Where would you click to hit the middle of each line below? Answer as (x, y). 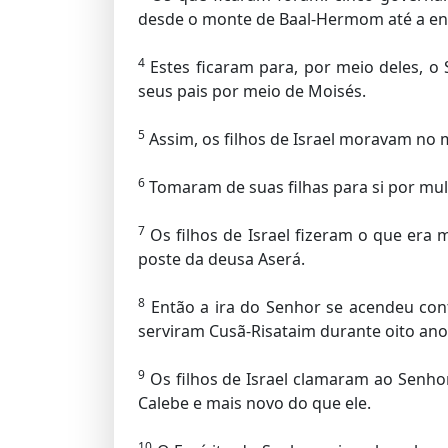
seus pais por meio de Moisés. (252, 91)
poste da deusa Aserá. (221, 259)
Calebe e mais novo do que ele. (254, 403)
